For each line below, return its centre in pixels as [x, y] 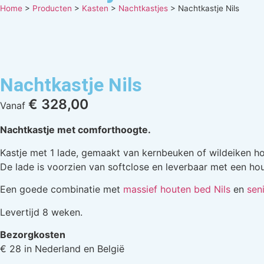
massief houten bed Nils [177, 189]
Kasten [95, 8]
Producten [52, 8]
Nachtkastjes [143, 8]
